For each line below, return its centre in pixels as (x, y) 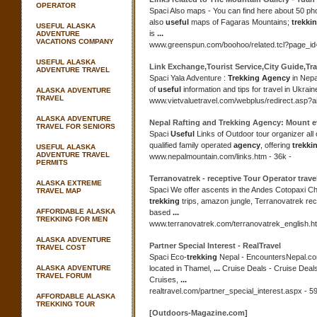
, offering (276, 145)
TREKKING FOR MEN (72, 219)
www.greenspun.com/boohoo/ (200, 45)
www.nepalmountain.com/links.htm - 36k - (220, 156)
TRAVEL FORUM (64, 276)
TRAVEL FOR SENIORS (76, 126)
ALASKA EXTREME (69, 183)
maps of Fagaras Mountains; (240, 22)
